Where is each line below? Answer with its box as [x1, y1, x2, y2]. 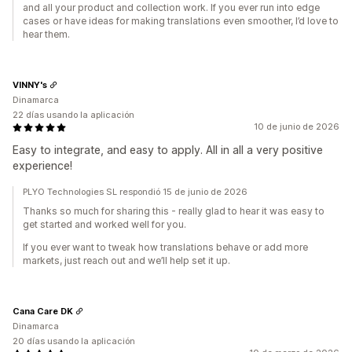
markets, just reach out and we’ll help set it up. [23, 255, 230, 266]
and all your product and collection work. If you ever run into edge [23, 2, 320, 13]
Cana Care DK [13, 305, 73, 317]
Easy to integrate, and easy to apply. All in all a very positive [13, 143, 323, 156]
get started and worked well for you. [23, 218, 186, 230]
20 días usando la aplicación [13, 335, 135, 346]
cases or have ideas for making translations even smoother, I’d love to [23, 15, 339, 27]
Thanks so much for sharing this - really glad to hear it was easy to [23, 205, 324, 217]
